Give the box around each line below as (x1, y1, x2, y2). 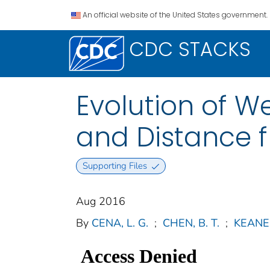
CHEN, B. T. (163, 216, 219, 231)
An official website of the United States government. (83, 10, 268, 20)
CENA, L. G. (92, 216, 148, 231)
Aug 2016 (76, 194, 125, 209)
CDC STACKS (129, 36, 251, 63)
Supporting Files (82, 160, 147, 172)
